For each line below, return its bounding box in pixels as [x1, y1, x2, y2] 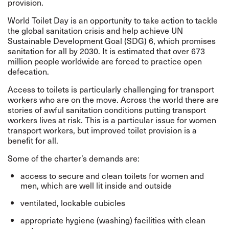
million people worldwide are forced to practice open [8, 55, 202, 67]
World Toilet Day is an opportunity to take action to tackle [8, 14, 218, 26]
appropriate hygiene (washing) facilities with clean [20, 214, 205, 226]
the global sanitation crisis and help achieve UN [8, 24, 183, 36]
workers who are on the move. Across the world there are [8, 93, 219, 105]
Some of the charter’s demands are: [8, 152, 140, 164]
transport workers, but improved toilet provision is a [8, 124, 197, 136]
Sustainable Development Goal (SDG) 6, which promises [8, 34, 216, 47]
